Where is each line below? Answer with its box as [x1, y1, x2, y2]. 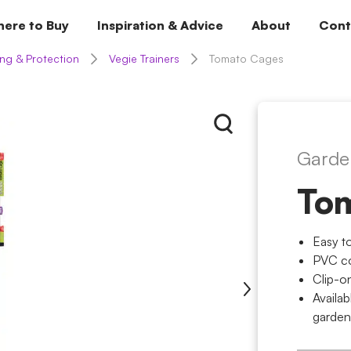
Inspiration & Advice [96, 17, 223, 33]
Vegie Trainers [108, 52, 179, 65]
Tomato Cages [208, 52, 284, 65]
